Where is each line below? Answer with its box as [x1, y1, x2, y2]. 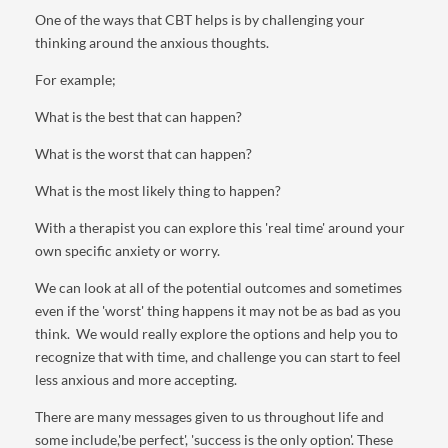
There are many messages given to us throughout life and [35, 408, 384, 425]
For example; [35, 71, 116, 88]
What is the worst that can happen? [35, 145, 252, 162]
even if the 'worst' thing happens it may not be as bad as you [35, 302, 401, 319]
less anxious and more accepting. [35, 371, 237, 388]
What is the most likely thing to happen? [35, 182, 281, 199]
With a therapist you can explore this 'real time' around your [35, 219, 405, 236]
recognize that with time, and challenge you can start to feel [35, 348, 401, 365]
